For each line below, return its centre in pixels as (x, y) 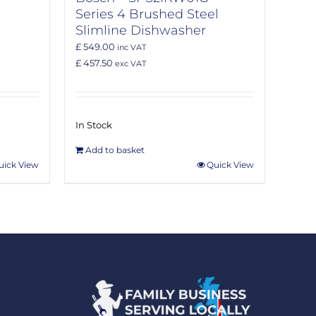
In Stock (94, 125)
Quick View (230, 165)
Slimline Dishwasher (141, 31)
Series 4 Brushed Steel (147, 14)
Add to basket (115, 150)
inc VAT (130, 48)
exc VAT (129, 64)
